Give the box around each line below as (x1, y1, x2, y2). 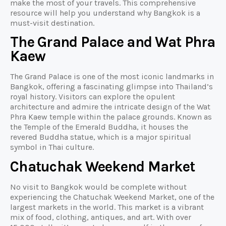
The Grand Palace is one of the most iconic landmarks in (10, 72, 214, 82)
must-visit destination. (10, 18, 94, 28)
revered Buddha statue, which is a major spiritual (10, 132, 191, 142)
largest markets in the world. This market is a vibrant (10, 202, 204, 212)
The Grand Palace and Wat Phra (10, 34, 215, 51)
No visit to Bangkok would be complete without (10, 182, 187, 192)
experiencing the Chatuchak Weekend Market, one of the (10, 192, 214, 202)
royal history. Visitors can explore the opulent (10, 92, 175, 102)
